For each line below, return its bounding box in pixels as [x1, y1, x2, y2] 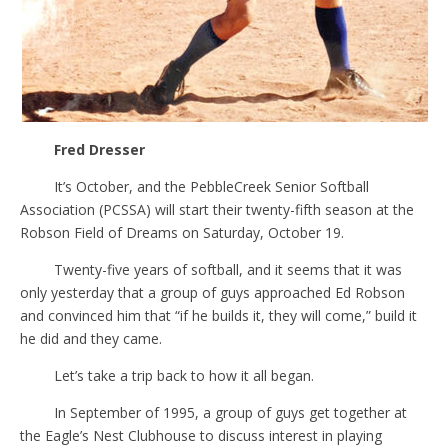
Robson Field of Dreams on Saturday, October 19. [20, 222, 344, 242]
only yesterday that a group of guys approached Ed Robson [20, 282, 405, 302]
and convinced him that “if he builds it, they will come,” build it [20, 305, 417, 325]
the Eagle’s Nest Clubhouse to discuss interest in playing [20, 425, 382, 445]
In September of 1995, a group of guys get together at [53, 402, 407, 422]
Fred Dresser [53, 139, 145, 159]
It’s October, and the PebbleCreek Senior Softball [53, 176, 369, 196]
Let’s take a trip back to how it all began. [53, 365, 314, 385]
